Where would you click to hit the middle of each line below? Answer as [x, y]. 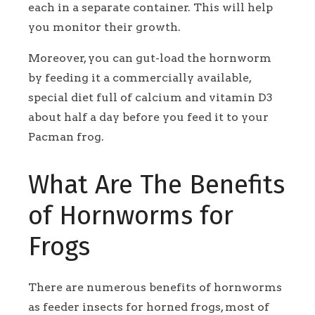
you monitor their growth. [106, 27]
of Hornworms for [131, 216]
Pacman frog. [67, 137]
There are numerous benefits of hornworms [155, 288]
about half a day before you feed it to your [148, 117]
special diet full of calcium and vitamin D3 [150, 98]
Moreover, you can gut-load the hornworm [150, 58]
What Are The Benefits [156, 185]
